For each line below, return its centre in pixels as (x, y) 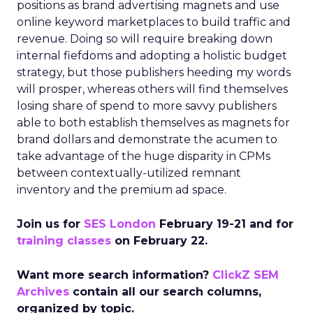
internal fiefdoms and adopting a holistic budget (152, 56)
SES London (120, 224)
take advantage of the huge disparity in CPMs (144, 156)
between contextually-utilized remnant (129, 173)
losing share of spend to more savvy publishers (147, 106)
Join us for (50, 224)
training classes (64, 241)
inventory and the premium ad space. (122, 190)
